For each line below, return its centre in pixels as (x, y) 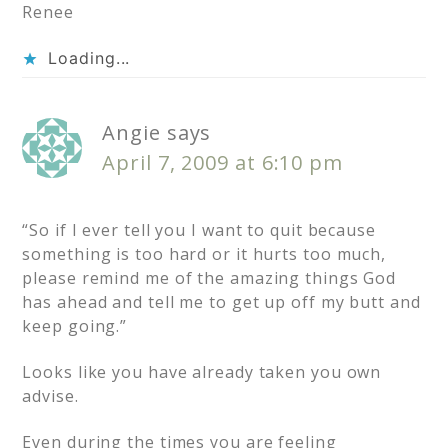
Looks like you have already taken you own (202, 372)
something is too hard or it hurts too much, (204, 254)
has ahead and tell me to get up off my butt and (221, 302)
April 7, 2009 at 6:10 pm (222, 163)
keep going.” (75, 326)
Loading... (89, 58)
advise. (50, 396)
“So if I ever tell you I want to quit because (199, 230)
